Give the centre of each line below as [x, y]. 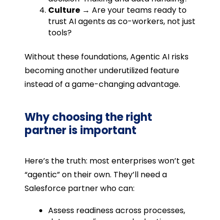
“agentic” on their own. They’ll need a [96, 174]
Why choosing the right [88, 117]
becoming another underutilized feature [102, 70]
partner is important [80, 130]
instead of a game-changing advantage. [102, 84]
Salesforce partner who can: [79, 188]
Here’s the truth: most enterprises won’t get [110, 161]
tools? [60, 32]
